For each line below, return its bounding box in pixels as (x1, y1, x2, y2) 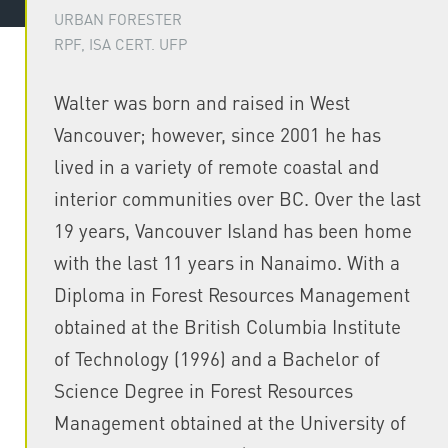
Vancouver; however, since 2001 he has (53, 121, 381, 147)
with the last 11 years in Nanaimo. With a (53, 249, 400, 275)
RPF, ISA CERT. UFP (53, 33, 187, 54)
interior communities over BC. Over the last (53, 185, 421, 211)
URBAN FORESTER (53, 8, 182, 29)
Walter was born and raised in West (53, 89, 350, 115)
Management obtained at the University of (53, 409, 406, 435)
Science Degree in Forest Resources (53, 377, 353, 403)
